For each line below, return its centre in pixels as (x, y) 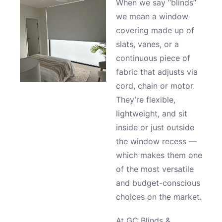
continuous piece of (153, 58)
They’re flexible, (146, 100)
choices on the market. (159, 197)
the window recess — (156, 141)
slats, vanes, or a (147, 44)
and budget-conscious (158, 183)
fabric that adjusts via (157, 72)
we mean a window (152, 16)
